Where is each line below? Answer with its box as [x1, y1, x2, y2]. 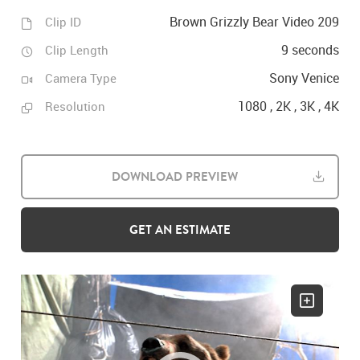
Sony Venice [268, 68, 339, 87]
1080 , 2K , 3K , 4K [237, 96, 339, 115]
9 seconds [280, 40, 339, 59]
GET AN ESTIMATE [129, 221, 231, 238]
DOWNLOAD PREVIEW [111, 168, 238, 185]
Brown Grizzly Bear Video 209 [169, 12, 339, 31]
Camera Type [45, 70, 117, 86]
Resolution [45, 98, 106, 114]
